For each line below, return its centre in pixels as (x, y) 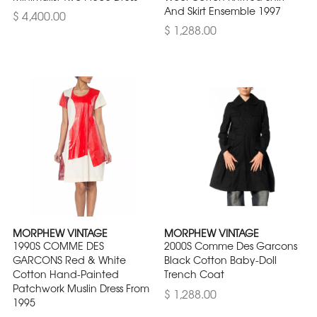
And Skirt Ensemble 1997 (223, 11)
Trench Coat (194, 274)
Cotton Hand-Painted (66, 274)
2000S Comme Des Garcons (231, 246)
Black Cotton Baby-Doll (220, 260)
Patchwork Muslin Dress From (81, 288)
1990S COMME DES (58, 246)
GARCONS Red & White (69, 260)
